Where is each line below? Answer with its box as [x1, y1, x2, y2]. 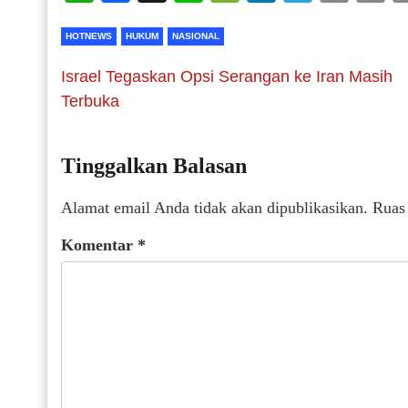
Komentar [61, 236, 138, 254]
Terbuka [61, 92, 119, 110]
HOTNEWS [66, 31, 112, 41]
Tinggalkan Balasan [61, 154, 247, 178]
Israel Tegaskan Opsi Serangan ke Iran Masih [61, 67, 393, 86]
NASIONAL [172, 31, 219, 41]
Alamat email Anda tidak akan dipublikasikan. [61, 199, 368, 217]
